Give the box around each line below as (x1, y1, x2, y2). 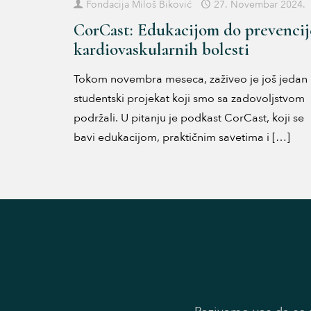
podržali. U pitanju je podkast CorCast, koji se (73, 110, 304, 126)
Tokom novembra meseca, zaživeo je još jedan (73, 72, 308, 87)
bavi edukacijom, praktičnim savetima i (73, 130, 269, 146)
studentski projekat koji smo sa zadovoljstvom (73, 91, 305, 107)
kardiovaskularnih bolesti (73, 39, 249, 60)
